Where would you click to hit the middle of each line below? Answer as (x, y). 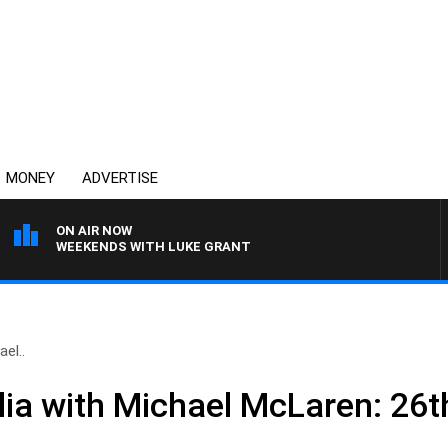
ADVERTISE (120, 178)
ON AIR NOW (94, 230)
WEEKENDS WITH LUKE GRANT (153, 246)
